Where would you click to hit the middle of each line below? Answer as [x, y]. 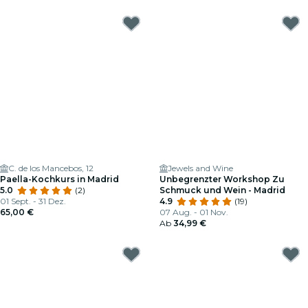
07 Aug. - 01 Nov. [194, 212]
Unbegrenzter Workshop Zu [222, 179]
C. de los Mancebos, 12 [51, 168]
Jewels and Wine [200, 168]
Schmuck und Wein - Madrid [222, 190]
